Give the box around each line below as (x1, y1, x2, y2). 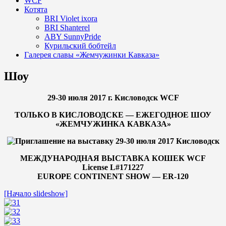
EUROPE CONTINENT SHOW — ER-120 (37, 172, 189, 181)
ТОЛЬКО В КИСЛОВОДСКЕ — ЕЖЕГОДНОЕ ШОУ (15, 110, 211, 119)
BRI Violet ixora (44, 14, 97, 23)
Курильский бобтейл (44, 41, 116, 50)
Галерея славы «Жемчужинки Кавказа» (24, 50, 159, 59)
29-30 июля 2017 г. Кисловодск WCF (47, 93, 179, 102)
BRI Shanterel (44, 23, 90, 32)
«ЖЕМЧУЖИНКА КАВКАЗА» (55, 119, 171, 128)
